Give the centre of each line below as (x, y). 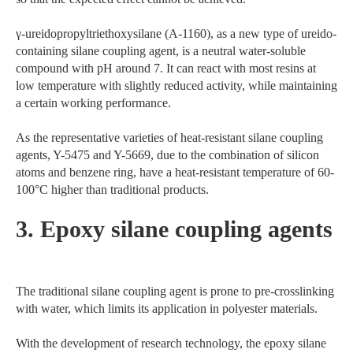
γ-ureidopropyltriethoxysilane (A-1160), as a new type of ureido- (176, 34)
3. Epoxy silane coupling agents (174, 229)
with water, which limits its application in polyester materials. (167, 309)
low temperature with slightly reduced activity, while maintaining (176, 86)
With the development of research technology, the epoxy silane (171, 344)
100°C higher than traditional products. (112, 190)
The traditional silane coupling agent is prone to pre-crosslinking (175, 292)
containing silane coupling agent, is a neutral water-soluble (161, 51)
